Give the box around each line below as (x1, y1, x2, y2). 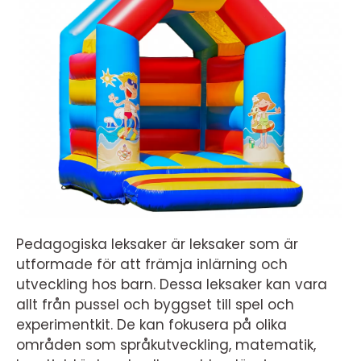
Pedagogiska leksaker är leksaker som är (16, 234, 298, 254)
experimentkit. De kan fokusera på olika (16, 314, 287, 334)
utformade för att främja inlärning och (16, 254, 288, 274)
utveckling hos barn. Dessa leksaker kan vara (16, 274, 327, 294)
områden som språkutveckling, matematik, (16, 334, 316, 355)
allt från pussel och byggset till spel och (16, 294, 294, 314)
